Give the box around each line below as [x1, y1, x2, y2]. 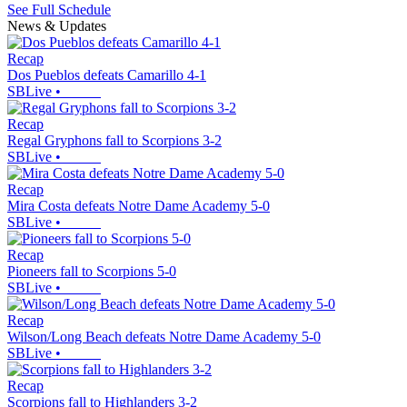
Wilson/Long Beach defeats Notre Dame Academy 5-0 [7, 329, 321, 345]
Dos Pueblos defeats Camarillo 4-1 [7, 67, 206, 84]
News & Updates [7, 18, 106, 35]
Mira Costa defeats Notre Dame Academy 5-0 [7, 198, 270, 214]
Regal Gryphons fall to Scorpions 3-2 [7, 133, 222, 149]
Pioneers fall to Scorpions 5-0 [7, 263, 176, 280]
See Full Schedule [7, 2, 111, 18]
